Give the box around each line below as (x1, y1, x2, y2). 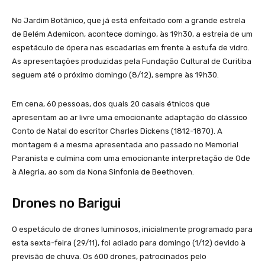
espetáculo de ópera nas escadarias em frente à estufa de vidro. (12, 43, 250, 52)
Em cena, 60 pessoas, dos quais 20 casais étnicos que (12, 99, 210, 108)
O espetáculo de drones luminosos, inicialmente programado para (12, 224, 253, 234)
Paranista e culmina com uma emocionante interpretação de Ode (12, 153, 250, 163)
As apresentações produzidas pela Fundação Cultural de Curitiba (12, 56, 251, 66)
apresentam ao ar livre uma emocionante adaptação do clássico (12, 112, 247, 122)
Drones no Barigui (12, 195, 121, 211)
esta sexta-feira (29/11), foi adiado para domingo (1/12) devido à (12, 238, 245, 247)
